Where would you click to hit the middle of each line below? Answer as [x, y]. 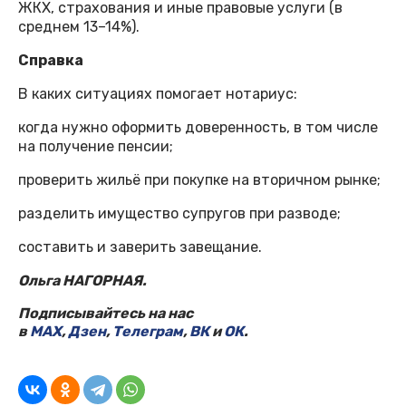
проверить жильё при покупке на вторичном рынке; [199, 180]
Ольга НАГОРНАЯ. [82, 281]
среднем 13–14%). [79, 27]
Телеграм [148, 332]
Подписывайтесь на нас [106, 314]
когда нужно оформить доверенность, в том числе [198, 128]
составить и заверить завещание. [140, 247]
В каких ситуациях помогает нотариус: [158, 94]
